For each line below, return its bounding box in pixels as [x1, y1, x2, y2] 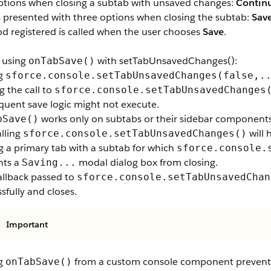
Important [6, 219, 48, 230]
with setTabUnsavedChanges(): [95, 54, 237, 67]
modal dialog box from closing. [76, 156, 218, 169]
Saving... [22, 157, 76, 168]
